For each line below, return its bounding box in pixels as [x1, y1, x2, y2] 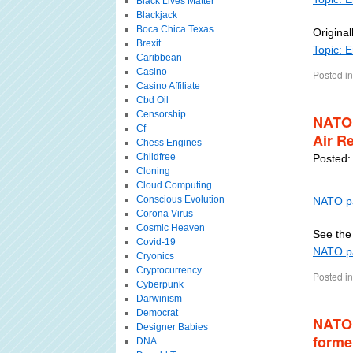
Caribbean [136, 52, 182, 63]
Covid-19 [136, 236, 176, 247]
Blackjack [136, 9, 177, 20]
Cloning [136, 165, 170, 176]
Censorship [136, 109, 186, 120]
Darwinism [136, 293, 182, 304]
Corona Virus [136, 208, 193, 219]
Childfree [136, 151, 176, 162]
